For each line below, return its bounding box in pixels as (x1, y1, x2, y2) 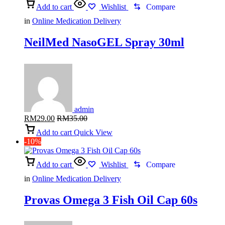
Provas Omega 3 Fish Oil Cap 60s (24, 193, 197, 206)
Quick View (74, 128, 113, 137)
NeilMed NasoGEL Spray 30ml (24, 35, 184, 49)
